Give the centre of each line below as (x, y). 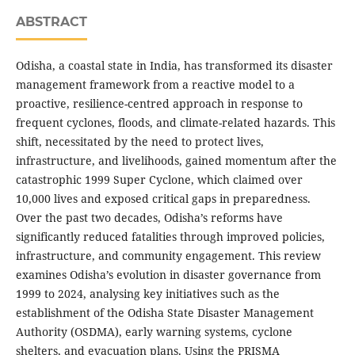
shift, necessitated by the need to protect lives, (139, 142)
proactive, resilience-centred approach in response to (159, 104)
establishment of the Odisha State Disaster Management (164, 313)
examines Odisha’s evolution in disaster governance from (168, 275)
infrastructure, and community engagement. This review (168, 256)
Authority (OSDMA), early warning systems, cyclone (154, 332)
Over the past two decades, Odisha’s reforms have (149, 218)
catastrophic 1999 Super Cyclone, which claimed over (159, 180)
